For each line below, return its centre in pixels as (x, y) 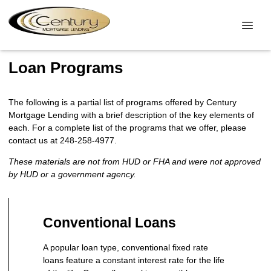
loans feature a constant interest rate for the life (134, 260)
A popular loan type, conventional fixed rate (126, 247)
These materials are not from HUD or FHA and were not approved (135, 161)
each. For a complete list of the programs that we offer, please (127, 127)
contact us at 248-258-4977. (63, 140)
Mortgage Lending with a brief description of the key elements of (131, 115)
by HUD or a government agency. (72, 174)
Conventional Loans (109, 223)
